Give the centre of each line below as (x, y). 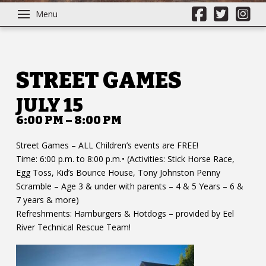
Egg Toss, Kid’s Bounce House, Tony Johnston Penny (118, 173)
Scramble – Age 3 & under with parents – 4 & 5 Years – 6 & (129, 186)
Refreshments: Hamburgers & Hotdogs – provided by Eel (125, 214)
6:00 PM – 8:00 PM (69, 120)
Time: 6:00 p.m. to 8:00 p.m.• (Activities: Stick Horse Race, (125, 159)
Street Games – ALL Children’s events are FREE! (107, 145)
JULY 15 (49, 105)
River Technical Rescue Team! (73, 227)
